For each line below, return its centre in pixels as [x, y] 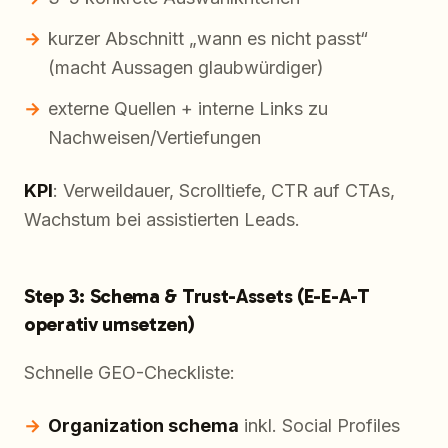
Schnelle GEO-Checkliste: [129, 373]
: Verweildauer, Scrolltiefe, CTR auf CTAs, [224, 191]
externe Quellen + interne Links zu [188, 109]
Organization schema [143, 426]
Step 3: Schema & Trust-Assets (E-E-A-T [197, 296]
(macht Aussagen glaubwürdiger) [186, 68]
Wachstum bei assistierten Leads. [162, 220]
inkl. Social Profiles [319, 426]
